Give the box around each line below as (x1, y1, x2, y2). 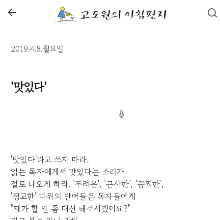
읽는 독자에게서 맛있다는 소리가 (11, 165, 124, 178)
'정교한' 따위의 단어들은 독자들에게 (11, 190, 136, 203)
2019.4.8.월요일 (11, 43, 64, 55)
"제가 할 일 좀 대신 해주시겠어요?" (11, 202, 131, 215)
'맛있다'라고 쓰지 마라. (11, 153, 89, 166)
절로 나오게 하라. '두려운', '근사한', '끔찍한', (11, 178, 165, 191)
